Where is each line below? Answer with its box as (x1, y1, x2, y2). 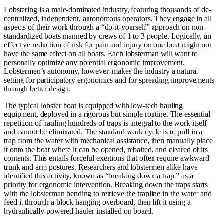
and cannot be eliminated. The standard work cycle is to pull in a (4, 128, 202, 136)
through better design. (4, 85, 71, 93)
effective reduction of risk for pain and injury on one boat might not (4, 41, 211, 49)
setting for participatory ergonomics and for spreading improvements (4, 76, 214, 85)
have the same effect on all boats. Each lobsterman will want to (4, 49, 197, 58)
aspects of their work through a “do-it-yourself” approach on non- (4, 23, 206, 32)
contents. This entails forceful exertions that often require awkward (4, 154, 209, 163)
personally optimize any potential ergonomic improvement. (4, 58, 185, 67)
